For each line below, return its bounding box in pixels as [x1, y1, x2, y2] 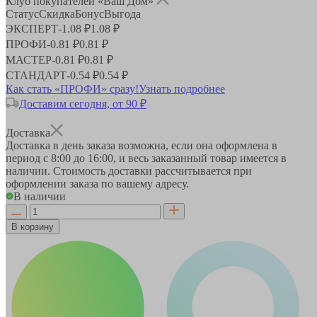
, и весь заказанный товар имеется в [113, 151, 287, 164]
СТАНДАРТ [6, 69, 67, 81]
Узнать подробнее [139, 82, 225, 95]
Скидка [39, 7, 75, 20]
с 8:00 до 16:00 [43, 151, 113, 164]
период [6, 151, 43, 164]
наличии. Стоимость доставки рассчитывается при [6, 164, 252, 177]
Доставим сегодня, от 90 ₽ [19, 97, 146, 110]
